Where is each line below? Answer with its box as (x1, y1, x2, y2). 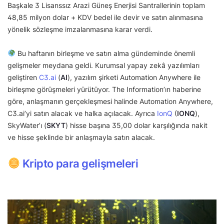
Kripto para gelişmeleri (22, 157, 138, 170)
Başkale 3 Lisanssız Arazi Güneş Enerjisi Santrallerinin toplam (7, 1, 205, 10)
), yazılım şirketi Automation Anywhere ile (67, 73, 200, 82)
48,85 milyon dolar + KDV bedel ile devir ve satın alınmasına (7, 13, 203, 22)
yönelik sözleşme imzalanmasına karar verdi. (7, 25, 152, 34)
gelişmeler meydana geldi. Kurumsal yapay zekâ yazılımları (7, 61, 199, 70)
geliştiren (7, 73, 39, 82)
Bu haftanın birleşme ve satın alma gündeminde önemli (15, 49, 195, 58)
